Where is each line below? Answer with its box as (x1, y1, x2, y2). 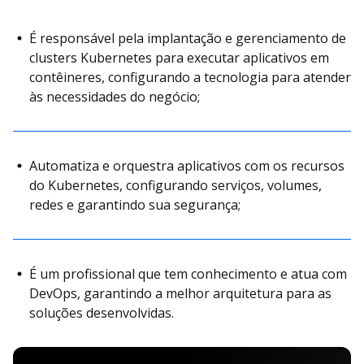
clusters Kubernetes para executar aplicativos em (29, 48, 329, 67)
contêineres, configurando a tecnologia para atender (29, 67, 351, 86)
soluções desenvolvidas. (29, 303, 174, 322)
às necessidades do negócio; (29, 87, 200, 106)
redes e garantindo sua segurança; (29, 195, 240, 214)
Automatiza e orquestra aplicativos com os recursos (29, 156, 344, 175)
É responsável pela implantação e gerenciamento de (29, 28, 346, 47)
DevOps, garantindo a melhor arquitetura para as (29, 284, 331, 302)
